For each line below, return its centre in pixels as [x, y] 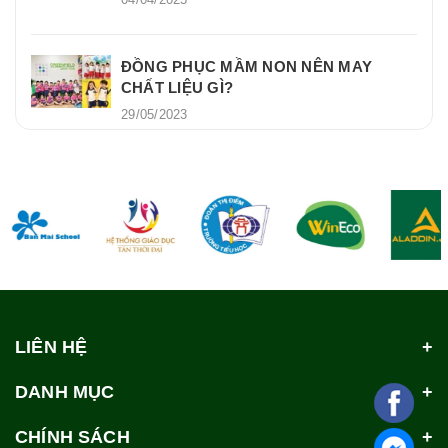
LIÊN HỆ [51, 346]
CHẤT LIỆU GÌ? [177, 87]
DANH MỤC [65, 391]
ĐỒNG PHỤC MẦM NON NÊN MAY [247, 66]
